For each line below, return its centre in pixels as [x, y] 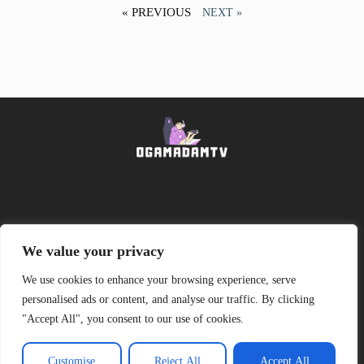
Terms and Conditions [182, 327]
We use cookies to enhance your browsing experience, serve [159, 280]
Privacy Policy [182, 282]
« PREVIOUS [156, 12]
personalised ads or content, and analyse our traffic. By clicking [168, 299]
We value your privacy [93, 251]
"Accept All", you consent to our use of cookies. [133, 319]
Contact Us [265, 237]
